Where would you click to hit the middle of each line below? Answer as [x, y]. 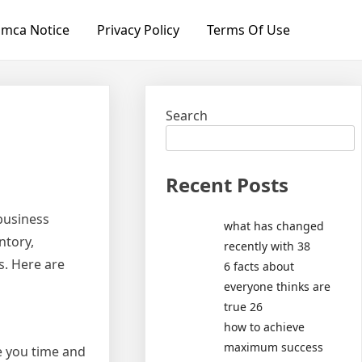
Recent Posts [227, 185]
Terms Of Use [248, 30]
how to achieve [265, 326]
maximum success [274, 347]
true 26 [244, 306]
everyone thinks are [278, 286]
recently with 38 [267, 246]
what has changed [274, 225]
